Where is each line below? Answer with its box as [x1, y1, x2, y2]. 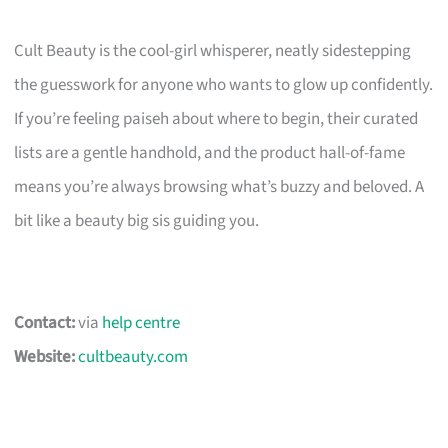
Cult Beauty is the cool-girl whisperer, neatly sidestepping [14, 38, 412, 63]
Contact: [14, 310, 76, 335]
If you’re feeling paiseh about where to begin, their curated [14, 106, 419, 131]
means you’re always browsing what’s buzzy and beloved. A [14, 174, 425, 199]
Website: [14, 344, 76, 369]
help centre [102, 310, 181, 335]
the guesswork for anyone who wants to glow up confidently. [14, 72, 434, 97]
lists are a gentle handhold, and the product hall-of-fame [14, 140, 406, 165]
